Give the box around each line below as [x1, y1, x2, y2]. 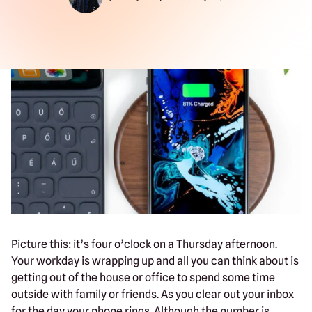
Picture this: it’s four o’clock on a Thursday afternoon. [11, 237, 277, 251]
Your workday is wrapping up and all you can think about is [11, 253, 299, 267]
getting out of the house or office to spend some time [11, 270, 275, 284]
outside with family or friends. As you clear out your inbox [11, 287, 294, 301]
